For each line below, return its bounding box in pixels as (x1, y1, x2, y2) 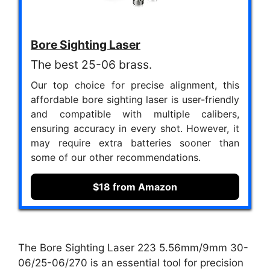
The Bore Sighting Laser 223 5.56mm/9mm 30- (18, 241, 248, 254)
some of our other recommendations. (31, 151, 201, 164)
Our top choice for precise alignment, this (31, 79, 239, 92)
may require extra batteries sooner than (31, 137, 239, 149)
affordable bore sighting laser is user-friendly (31, 93, 239, 106)
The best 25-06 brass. (31, 57, 152, 72)
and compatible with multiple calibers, (31, 108, 239, 121)
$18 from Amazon (93, 181, 177, 193)
